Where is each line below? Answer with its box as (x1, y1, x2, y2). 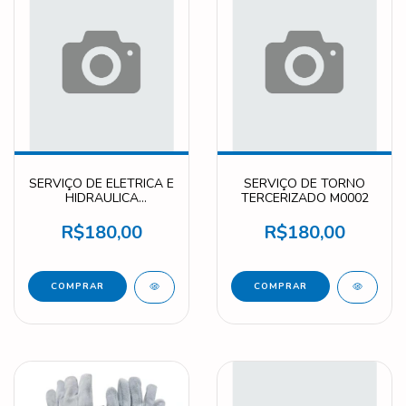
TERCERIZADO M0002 (240, 188, 369, 207)
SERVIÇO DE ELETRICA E (29, 174, 174, 192)
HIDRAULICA (64, 188, 139, 207)
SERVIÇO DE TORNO (244, 174, 365, 192)
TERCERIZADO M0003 (37, 203, 166, 221)
